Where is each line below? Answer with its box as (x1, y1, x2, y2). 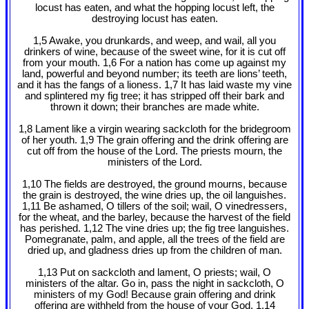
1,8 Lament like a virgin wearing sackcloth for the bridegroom (18, 123, 291, 135)
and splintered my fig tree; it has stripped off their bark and (25, 90, 284, 102)
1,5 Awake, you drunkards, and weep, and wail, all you (33, 35, 276, 47)
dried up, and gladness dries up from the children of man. (27, 245, 282, 257)
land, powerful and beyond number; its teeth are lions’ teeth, (22, 68, 287, 80)
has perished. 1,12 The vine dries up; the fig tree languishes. (20, 223, 289, 235)
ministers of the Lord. (107, 157, 202, 168)
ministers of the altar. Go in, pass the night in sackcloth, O (25, 278, 284, 290)
